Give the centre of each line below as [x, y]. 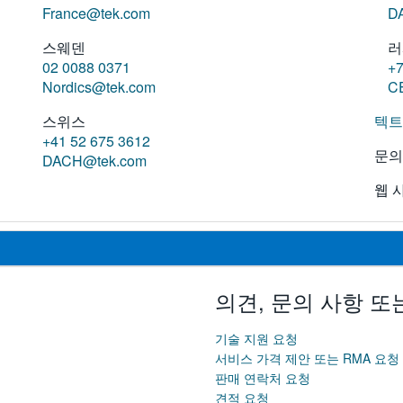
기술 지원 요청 [256, 339]
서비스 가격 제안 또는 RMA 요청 [307, 358]
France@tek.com [96, 13]
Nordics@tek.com [99, 86]
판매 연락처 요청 [263, 378]
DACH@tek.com [94, 160]
